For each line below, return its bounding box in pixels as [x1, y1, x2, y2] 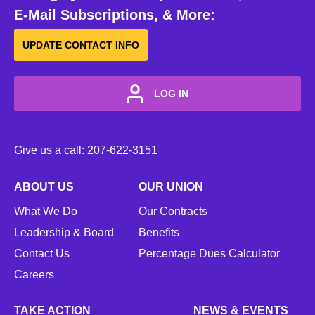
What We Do [14, 205, 77, 218]
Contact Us [14, 247, 70, 260]
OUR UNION [139, 181, 203, 193]
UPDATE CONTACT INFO [22, 39, 139, 51]
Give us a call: [14, 144, 87, 157]
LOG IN [153, 87, 188, 99]
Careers [14, 269, 54, 281]
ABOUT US [14, 181, 74, 193]
